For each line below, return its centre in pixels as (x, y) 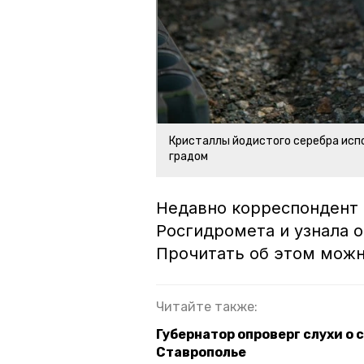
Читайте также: (207, 307)
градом (188, 157)
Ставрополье (201, 353)
